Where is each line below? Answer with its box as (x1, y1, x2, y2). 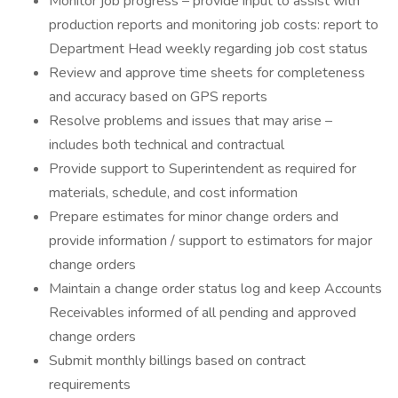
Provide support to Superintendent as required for (49, 159, 356, 179)
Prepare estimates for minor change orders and (49, 207, 338, 227)
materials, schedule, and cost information (49, 183, 298, 203)
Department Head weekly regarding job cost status (49, 39, 368, 59)
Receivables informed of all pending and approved (49, 303, 356, 322)
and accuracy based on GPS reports (49, 87, 267, 107)
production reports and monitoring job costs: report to (49, 15, 378, 35)
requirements (49, 375, 131, 394)
